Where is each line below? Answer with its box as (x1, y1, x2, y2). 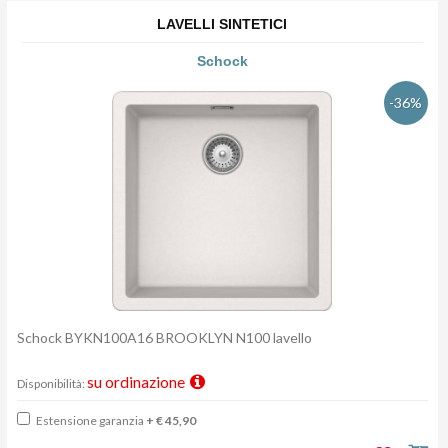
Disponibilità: (17, 376, 87, 392)
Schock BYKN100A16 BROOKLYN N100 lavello (17, 329, 315, 347)
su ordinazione (87, 373, 188, 392)
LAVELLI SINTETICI (157, 16, 288, 33)
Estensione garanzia (34, 413, 146, 429)
